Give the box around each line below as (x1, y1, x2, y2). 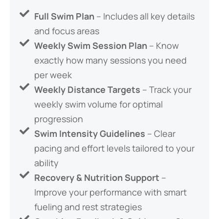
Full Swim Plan (34, 10, 94, 22)
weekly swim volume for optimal (34, 98, 163, 110)
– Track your (140, 84, 192, 95)
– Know (147, 40, 179, 51)
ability (34, 157, 59, 169)
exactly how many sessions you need (34, 54, 187, 66)
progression (34, 113, 83, 125)
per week (34, 69, 72, 81)
